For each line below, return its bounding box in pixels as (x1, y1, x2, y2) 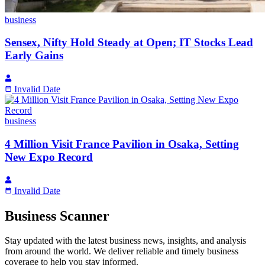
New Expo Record (5, 150, 93, 163)
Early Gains (5, 49, 63, 62)
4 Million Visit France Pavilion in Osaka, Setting (5, 137, 239, 150)
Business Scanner (5, 208, 109, 224)
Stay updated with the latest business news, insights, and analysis (5, 235, 246, 246)
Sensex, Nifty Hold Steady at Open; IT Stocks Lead (5, 36, 253, 49)
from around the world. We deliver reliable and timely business (5, 246, 238, 257)
